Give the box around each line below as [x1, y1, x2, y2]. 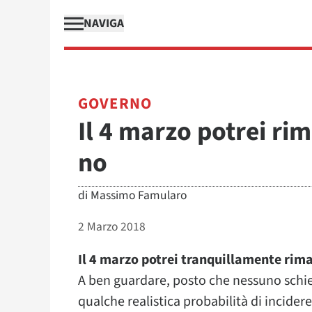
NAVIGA [84, 15, 124, 32]
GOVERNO [78, 93, 152, 115]
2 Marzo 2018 [78, 218, 146, 235]
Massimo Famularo [91, 187, 187, 204]
